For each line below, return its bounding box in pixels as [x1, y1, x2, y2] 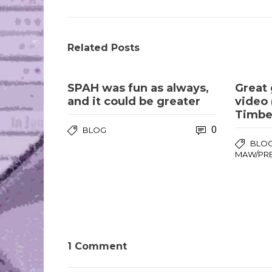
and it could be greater [67, 95, 200, 108]
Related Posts [67, 42, 140, 53]
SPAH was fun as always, [67, 81, 209, 95]
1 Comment [67, 240, 127, 252]
